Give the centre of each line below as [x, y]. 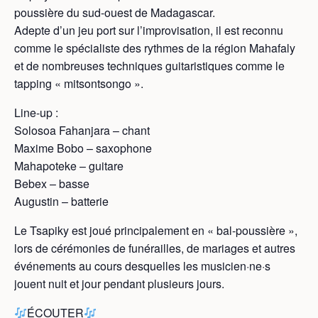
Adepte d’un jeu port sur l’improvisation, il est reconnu [149, 30]
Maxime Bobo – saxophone [83, 148]
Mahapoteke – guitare [69, 166]
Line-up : [36, 113]
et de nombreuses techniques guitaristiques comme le [149, 66]
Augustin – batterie [61, 201]
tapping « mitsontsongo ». [79, 83]
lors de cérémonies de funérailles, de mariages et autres [155, 248]
